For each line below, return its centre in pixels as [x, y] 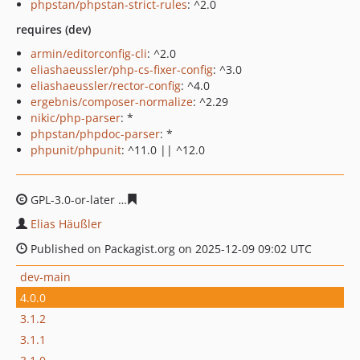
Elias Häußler [66, 224]
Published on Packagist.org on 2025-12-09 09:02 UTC [170, 249]
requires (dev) [53, 29]
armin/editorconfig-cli [89, 53]
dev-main [45, 276]
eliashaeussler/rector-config [106, 86]
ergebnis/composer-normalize [112, 102]
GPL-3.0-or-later [73, 200]
